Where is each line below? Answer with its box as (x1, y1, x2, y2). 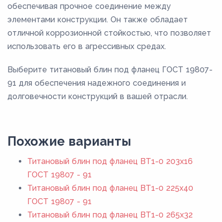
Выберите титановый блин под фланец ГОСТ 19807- (7, 64, 213, 74)
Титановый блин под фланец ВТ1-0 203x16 (27, 156, 193, 166)
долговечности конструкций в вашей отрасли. (7, 91, 188, 101)
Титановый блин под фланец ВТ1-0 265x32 (27, 210, 193, 220)
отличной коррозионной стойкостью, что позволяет (7, 28, 211, 38)
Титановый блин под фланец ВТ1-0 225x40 (27, 183, 193, 193)
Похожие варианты (7, 133, 131, 149)
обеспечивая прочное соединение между (7, 1, 171, 11)
